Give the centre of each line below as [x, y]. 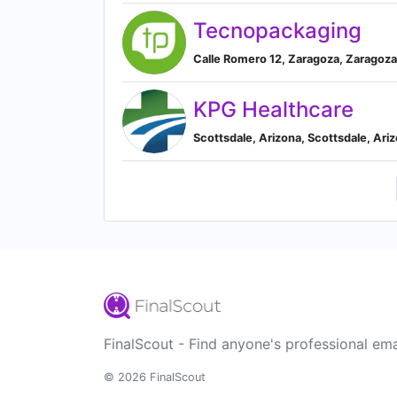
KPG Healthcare [273, 109]
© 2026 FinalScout [155, 377]
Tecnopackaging [277, 30]
